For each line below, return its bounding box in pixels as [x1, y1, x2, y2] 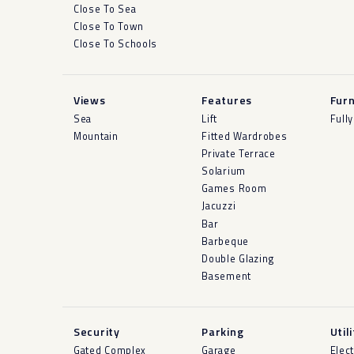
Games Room [201, 181, 267, 197]
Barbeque [201, 233, 249, 249]
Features [201, 91, 252, 108]
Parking [201, 323, 244, 341]
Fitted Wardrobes [201, 128, 288, 144]
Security [73, 323, 120, 341]
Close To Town [73, 19, 145, 35]
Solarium [201, 164, 246, 179]
